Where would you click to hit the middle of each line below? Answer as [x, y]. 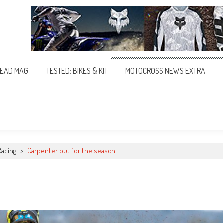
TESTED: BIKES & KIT [77, 71]
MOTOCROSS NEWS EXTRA [165, 71]
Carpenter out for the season [71, 151]
